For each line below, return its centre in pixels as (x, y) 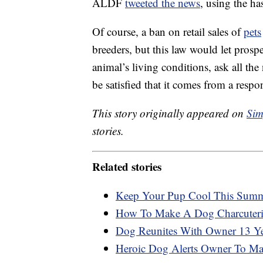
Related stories (127, 166)
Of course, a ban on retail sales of (168, 32)
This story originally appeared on (169, 113)
